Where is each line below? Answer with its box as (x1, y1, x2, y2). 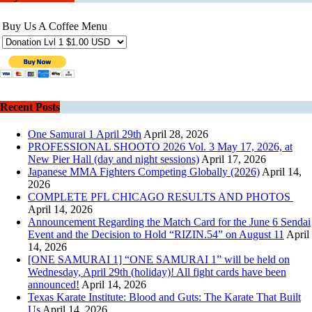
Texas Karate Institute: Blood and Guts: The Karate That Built (28, 291, 301, 304)
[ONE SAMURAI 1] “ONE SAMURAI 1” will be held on (28, 253, 290, 266)
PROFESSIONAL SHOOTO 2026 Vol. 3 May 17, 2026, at (28, 141, 292, 153)
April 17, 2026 (201, 153, 266, 166)
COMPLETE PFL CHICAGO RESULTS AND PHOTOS (28, 191, 293, 203)
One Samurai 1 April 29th (28, 128, 141, 141)
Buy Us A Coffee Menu (2, 19, 107, 32)
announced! (28, 279, 79, 291)
